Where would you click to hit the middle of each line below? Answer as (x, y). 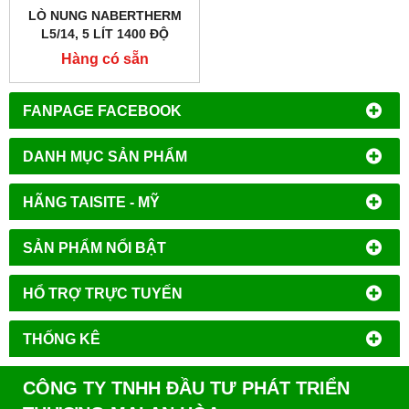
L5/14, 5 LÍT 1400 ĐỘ (105, 33)
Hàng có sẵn (105, 58)
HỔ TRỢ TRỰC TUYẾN (103, 293)
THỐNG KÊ (62, 338)
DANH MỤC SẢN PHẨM (105, 156)
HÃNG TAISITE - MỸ (91, 201)
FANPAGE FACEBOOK (102, 110)
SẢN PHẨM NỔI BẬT (94, 247)
